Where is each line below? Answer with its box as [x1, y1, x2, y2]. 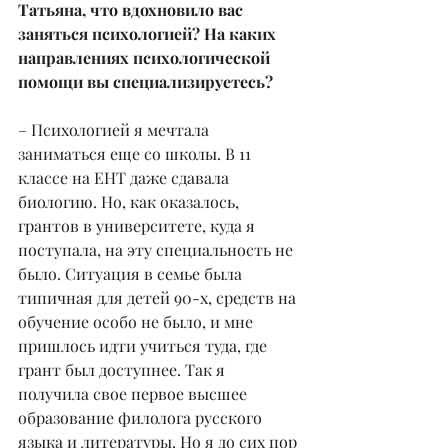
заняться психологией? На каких [18, 22, 280, 44]
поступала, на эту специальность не [18, 238, 297, 260]
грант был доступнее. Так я [18, 358, 229, 380]
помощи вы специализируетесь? [18, 70, 273, 92]
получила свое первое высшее [18, 382, 251, 404]
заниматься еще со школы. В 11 [18, 142, 255, 164]
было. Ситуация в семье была [18, 262, 246, 284]
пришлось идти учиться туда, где [18, 334, 271, 356]
